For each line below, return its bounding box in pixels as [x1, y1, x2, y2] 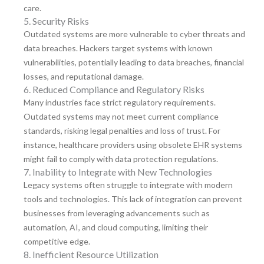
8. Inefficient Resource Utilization [24, 249, 159, 260]
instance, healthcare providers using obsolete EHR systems [24, 140, 242, 150]
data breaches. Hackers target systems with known [24, 43, 213, 54]
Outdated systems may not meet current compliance [24, 111, 219, 122]
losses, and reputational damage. [24, 71, 144, 82]
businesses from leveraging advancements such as [24, 208, 210, 219]
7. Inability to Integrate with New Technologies [24, 166, 212, 178]
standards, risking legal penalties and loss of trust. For [24, 126, 220, 136]
